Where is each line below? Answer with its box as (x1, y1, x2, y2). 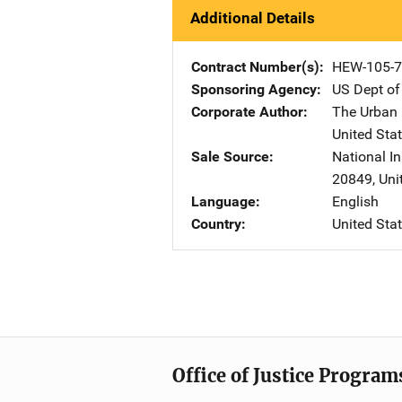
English (332, 193, 379, 210)
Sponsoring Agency (191, 81, 317, 98)
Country (191, 215, 241, 232)
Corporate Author (191, 103, 303, 120)
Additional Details (190, 9, 315, 27)
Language (191, 193, 256, 210)
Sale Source (191, 148, 269, 165)
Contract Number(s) (191, 58, 319, 75)
